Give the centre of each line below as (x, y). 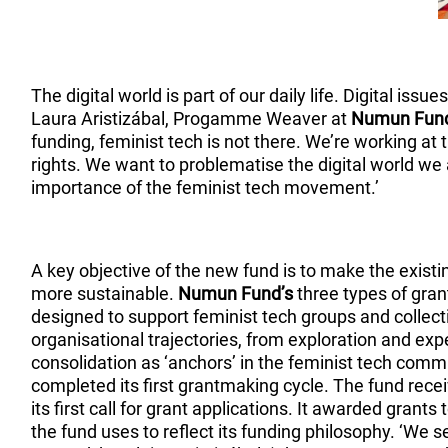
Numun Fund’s (236, 293)
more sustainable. (105, 293)
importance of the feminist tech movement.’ (207, 187)
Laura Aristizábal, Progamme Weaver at (191, 118)
